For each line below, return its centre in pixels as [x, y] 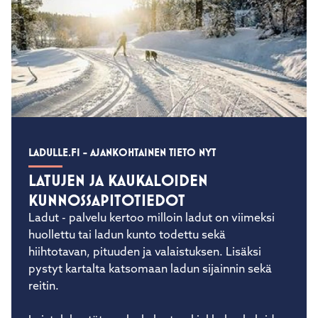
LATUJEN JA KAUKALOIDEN [118, 210]
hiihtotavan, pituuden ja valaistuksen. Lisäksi [145, 283]
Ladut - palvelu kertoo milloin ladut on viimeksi [152, 249]
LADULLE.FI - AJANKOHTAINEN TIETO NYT [122, 182]
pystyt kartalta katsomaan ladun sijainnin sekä [150, 300]
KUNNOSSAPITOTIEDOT [107, 230]
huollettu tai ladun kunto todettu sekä [127, 266]
